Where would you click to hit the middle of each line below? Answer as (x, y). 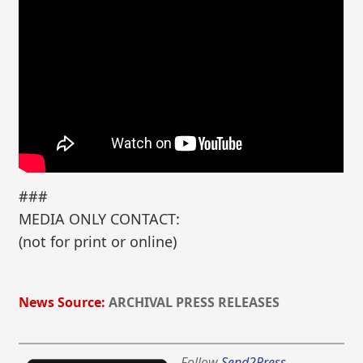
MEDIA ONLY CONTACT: (100, 218)
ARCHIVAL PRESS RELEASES (194, 303)
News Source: (62, 303)
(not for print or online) (98, 241)
